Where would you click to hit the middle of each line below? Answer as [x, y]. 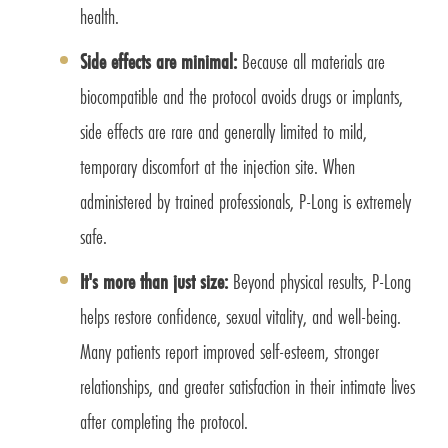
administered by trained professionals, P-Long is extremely [245, 202]
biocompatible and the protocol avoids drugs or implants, [241, 97]
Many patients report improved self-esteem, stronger [229, 352]
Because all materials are [311, 62]
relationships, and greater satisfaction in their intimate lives [247, 387]
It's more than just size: [156, 282]
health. [99, 17]
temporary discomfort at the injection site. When [217, 167]
